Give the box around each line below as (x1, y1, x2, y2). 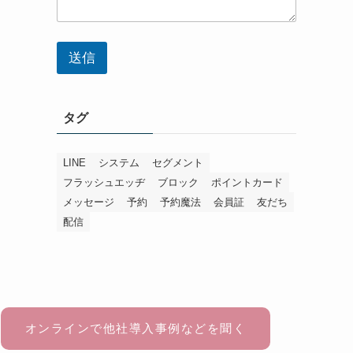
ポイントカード (211, 176, 283, 188)
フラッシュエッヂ (63, 176, 145, 188)
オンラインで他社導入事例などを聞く (24, 321, 247, 336)
